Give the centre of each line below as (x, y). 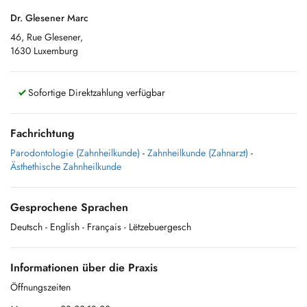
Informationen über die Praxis (84, 268)
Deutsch (26, 227)
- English (62, 227)
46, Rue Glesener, (47, 37)
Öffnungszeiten (40, 287)
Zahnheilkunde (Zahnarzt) (198, 153)
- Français (102, 227)
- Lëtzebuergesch (158, 227)
